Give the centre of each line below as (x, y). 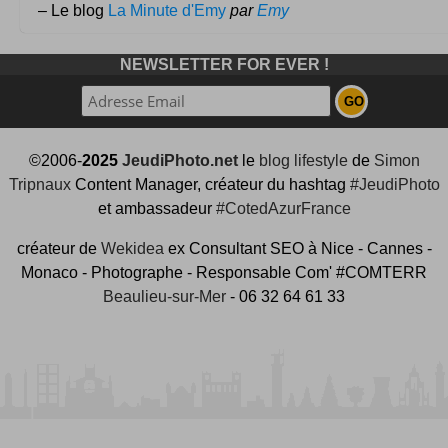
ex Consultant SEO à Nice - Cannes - (297, 248)
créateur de (58, 248)
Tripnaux (39, 184)
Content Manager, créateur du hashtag (210, 184)
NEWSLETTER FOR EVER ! (224, 64)
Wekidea (132, 248)
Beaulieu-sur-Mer (164, 296)
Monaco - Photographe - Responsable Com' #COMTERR (224, 272)
